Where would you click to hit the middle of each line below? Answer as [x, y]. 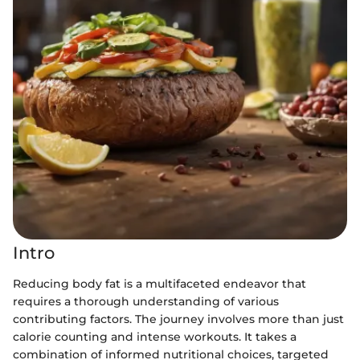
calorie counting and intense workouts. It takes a [155, 336]
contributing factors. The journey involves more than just [178, 319]
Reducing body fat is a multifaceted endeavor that [160, 283]
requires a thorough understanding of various [146, 301]
